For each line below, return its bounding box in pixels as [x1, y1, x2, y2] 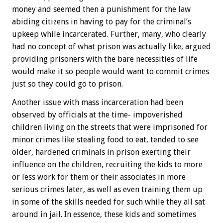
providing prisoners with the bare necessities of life [12, 54, 198, 64]
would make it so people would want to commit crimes [12, 67, 209, 77]
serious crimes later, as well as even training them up [12, 185, 203, 195]
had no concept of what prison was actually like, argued [12, 42, 211, 52]
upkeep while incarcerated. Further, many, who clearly [12, 29, 206, 39]
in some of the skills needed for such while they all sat [12, 197, 205, 207]
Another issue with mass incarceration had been [12, 98, 183, 108]
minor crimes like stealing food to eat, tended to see [12, 135, 199, 145]
